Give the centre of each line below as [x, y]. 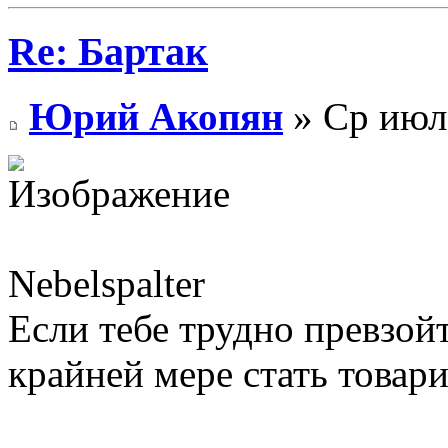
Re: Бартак [108, 52]
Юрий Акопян [156, 116]
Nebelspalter [106, 283]
